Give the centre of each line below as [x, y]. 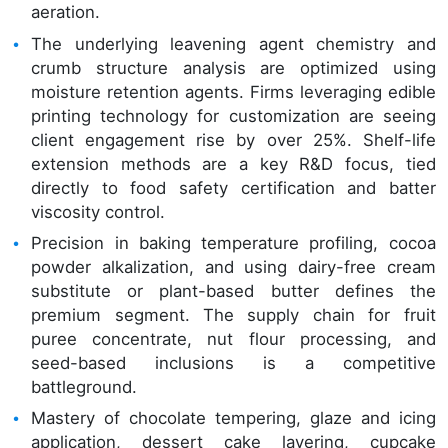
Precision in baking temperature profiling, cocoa [233, 242]
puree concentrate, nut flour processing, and [233, 338]
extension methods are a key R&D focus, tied [233, 163]
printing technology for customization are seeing [233, 115]
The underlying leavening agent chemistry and [233, 43]
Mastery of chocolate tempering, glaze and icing [233, 417]
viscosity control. [98, 211]
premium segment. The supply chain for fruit [233, 314]
